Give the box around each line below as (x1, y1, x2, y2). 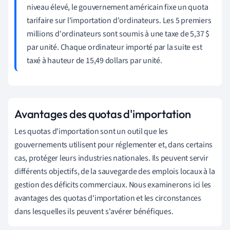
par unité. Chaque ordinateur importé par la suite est (27, 42, 202, 53)
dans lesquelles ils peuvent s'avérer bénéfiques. (14, 206, 174, 218)
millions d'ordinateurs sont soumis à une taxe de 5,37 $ (27, 28, 209, 40)
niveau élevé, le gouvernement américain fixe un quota (27, 2, 208, 13)
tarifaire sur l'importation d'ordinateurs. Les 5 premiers (27, 15, 212, 27)
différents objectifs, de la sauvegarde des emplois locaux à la (14, 166, 215, 178)
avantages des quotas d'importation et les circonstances (14, 193, 201, 204)
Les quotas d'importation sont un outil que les (14, 126, 168, 138)
